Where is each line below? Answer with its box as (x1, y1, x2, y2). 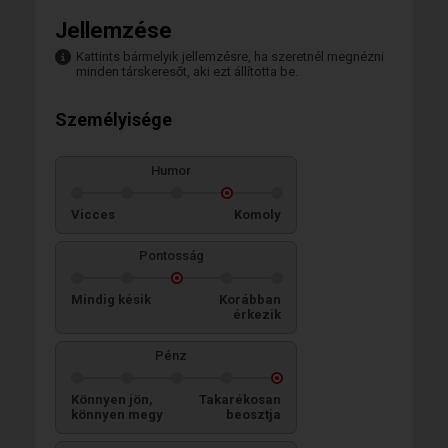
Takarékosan (199, 392, 281, 407)
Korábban (219, 292, 281, 307)
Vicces (71, 207, 115, 222)
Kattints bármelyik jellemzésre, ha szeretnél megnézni (76, 49, 384, 64)
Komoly (234, 207, 281, 222)
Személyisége (55, 109, 172, 130)
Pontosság (138, 248, 204, 263)
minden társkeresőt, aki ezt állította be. (76, 64, 298, 79)
